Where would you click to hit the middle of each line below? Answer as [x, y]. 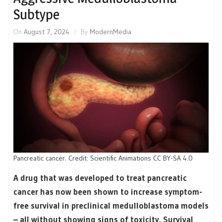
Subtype [36, 15]
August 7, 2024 [47, 32]
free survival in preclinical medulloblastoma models [111, 205]
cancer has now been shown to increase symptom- [108, 191]
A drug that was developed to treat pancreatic [100, 177]
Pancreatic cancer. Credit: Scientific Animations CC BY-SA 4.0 [103, 158]
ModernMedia [111, 32]
